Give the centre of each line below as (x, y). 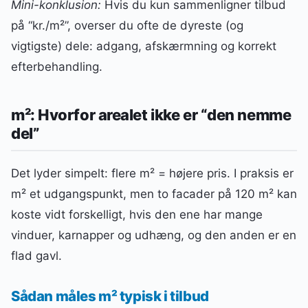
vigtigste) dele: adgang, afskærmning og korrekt (144, 46)
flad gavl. (36, 256)
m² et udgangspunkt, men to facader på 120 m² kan (154, 194)
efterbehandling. (57, 66)
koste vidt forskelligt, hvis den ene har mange (137, 215)
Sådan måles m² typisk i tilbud (110, 296)
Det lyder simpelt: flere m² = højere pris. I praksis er (152, 174)
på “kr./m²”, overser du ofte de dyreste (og (127, 25)
